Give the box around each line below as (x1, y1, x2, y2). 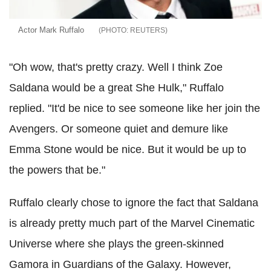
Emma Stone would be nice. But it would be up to (9, 143, 246, 156)
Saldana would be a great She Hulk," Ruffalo (9, 82, 224, 94)
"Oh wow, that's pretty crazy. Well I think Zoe (9, 61, 223, 74)
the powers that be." (9, 164, 105, 177)
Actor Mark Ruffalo (18, 25, 87, 35)
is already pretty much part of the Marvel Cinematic (9, 217, 255, 230)
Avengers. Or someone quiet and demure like (9, 123, 228, 135)
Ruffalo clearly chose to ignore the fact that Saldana (9, 197, 258, 209)
